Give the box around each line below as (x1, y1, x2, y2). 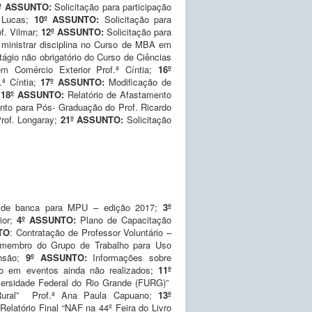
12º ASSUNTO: (40, 24, 107, 38)
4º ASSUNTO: (16, 212, 80, 226)
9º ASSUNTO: (25, 250, 93, 264)
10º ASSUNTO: (33, 12, 104, 26)
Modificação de (104, 75, 172, 88)
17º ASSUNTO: (40, 75, 104, 88)
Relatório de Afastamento (67, 87, 172, 101)
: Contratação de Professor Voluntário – (10, 225, 171, 239)
